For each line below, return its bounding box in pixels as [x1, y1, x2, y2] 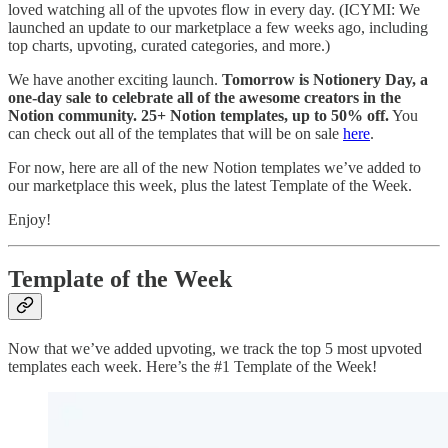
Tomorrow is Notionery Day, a [222, 70, 428, 88]
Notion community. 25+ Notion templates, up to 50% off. [8, 106, 389, 124]
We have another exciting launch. [8, 70, 222, 88]
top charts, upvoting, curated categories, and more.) [8, 36, 330, 54]
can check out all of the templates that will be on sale [8, 124, 343, 142]
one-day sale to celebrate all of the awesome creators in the [8, 88, 401, 106]
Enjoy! [8, 210, 51, 228]
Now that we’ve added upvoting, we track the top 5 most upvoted [8, 340, 422, 358]
